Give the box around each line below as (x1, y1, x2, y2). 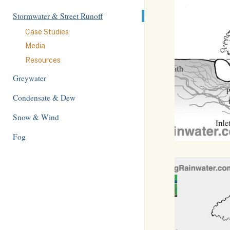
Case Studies (25, 27, 69, 36)
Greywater (13, 72, 46, 83)
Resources (25, 55, 61, 64)
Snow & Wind (13, 111, 59, 122)
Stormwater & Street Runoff (13, 11, 103, 21)
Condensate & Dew (13, 92, 75, 103)
